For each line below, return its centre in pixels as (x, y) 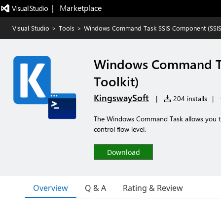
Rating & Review (153, 188)
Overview (51, 188)
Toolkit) (116, 81)
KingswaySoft (121, 98)
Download (123, 152)
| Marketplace (76, 8)
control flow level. (120, 129)
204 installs (189, 98)
